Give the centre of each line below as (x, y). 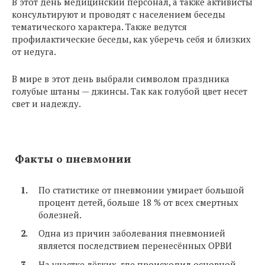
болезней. (60, 214)
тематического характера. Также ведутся (99, 26)
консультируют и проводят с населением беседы (119, 14)
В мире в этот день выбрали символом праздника (121, 78)
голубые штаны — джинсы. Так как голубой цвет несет (130, 91)
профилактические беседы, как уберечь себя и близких (131, 39)
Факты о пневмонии (72, 159)
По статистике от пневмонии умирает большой (141, 190)
